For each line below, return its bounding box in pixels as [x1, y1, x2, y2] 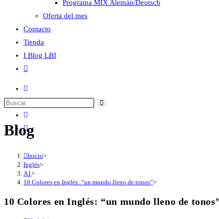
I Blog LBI [23, 51, 56, 59]
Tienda [23, 38, 44, 46]
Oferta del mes [43, 12, 88, 20]
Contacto [23, 25, 51, 33]
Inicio [27, 152, 43, 159]
